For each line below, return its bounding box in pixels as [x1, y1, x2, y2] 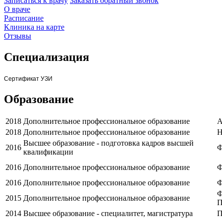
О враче [4, 4, 30, 13]
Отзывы [4, 31, 31, 40]
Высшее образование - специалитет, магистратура [23, 209, 193, 218]
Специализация [4, 50, 89, 63]
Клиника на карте [4, 22, 64, 31]
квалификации [23, 148, 73, 157]
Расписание [4, 13, 44, 22]
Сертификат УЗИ [4, 75, 53, 82]
